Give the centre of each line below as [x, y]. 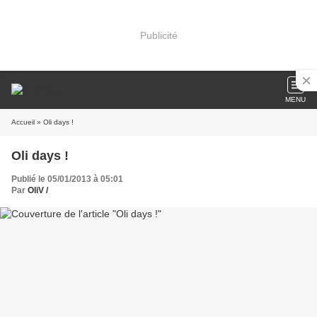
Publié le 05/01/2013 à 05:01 [67, 179]
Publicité [158, 35]
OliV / [38, 190]
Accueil [23, 122]
